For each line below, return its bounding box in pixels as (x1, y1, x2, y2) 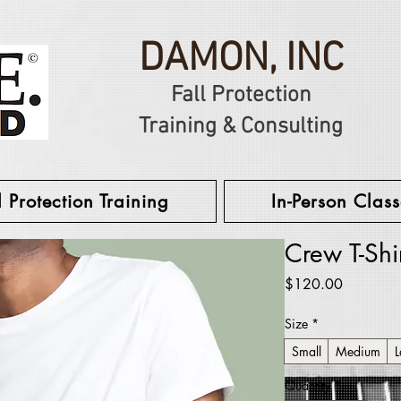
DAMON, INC (138, 36, 344, 84)
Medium (336, 343, 380, 360)
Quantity (285, 377, 330, 394)
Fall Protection (170, 82, 311, 109)
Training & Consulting (139, 114, 343, 141)
